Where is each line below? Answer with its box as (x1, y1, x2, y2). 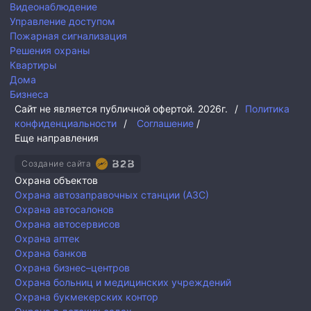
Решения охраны (10, 44, 90, 57)
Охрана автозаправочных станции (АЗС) (15, 189, 209, 201)
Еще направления (15, 132, 99, 144)
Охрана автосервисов (15, 218, 120, 230)
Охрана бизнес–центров (15, 262, 130, 274)
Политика (245, 103, 289, 115)
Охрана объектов (15, 174, 98, 187)
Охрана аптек (15, 233, 80, 245)
